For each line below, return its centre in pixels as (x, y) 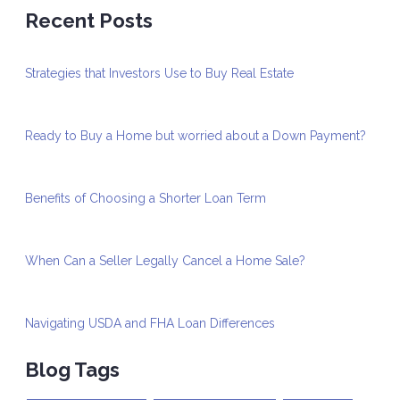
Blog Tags (72, 370)
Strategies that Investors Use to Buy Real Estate (159, 74)
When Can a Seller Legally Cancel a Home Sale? (165, 261)
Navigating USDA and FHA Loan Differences (150, 324)
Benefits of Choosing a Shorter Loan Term (146, 199)
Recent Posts (89, 21)
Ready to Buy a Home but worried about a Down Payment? (196, 136)
